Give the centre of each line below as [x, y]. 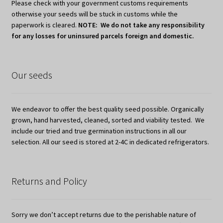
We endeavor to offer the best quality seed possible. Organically [108, 109]
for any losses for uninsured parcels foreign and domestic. [103, 36]
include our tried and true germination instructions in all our [99, 131]
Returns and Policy [49, 181]
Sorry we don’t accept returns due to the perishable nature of [104, 215]
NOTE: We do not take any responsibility [141, 25]
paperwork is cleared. [45, 25]
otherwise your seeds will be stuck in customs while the [94, 14]
